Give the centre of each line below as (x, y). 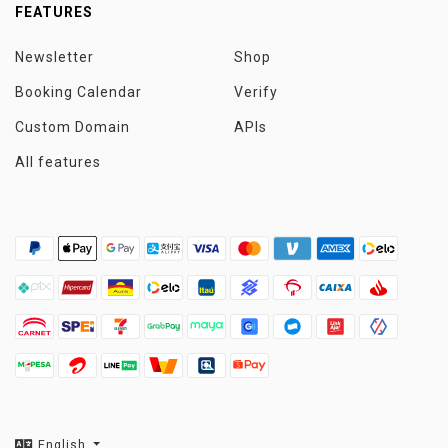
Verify (256, 92)
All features (58, 162)
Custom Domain (72, 127)
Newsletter (54, 57)
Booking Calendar (78, 92)
